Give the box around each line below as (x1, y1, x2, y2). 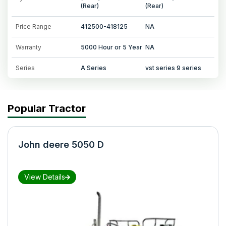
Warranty (16, 43, 41, 51)
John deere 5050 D (18, 139, 104, 150)
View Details (24, 172, 65, 181)
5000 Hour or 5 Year (80, 43, 142, 51)
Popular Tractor (8, 102, 86, 115)
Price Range (16, 22, 51, 30)
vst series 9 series (145, 64, 202, 72)
